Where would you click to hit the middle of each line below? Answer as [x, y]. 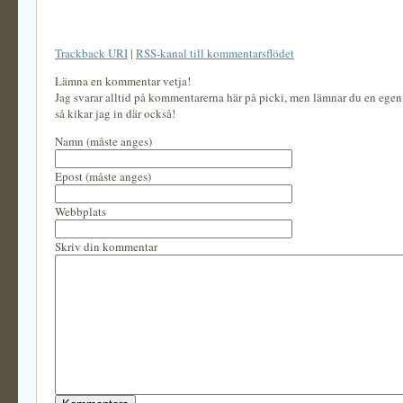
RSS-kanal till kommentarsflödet [215, 53]
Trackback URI [91, 53]
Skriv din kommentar [106, 246]
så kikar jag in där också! [115, 113]
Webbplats [81, 211]
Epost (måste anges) [103, 176]
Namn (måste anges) [103, 141]
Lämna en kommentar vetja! [123, 81]
